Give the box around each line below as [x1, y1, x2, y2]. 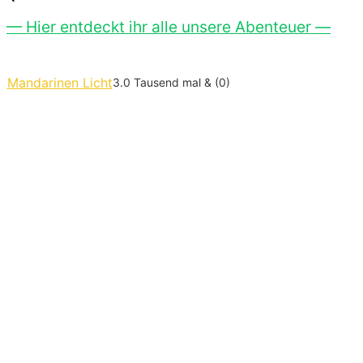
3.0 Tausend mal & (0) [112, 75, 230, 89]
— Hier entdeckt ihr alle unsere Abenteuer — [6, 16, 331, 36]
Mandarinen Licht [6, 74, 113, 91]
